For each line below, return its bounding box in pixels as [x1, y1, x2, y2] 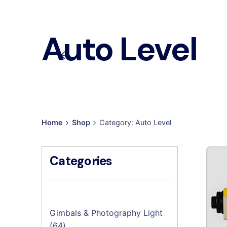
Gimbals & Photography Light [50, 208, 163, 218]
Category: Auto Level [99, 118, 171, 127]
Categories [50, 153, 112, 170]
